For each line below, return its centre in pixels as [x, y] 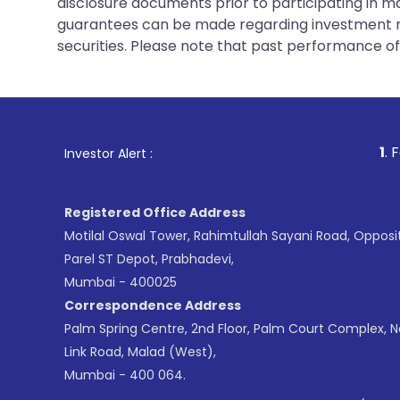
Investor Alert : [108, 153]
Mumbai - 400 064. [125, 375]
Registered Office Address [155, 212]
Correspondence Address [153, 305]
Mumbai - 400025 [121, 282]
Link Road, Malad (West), [140, 351]
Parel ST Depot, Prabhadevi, [149, 258]
